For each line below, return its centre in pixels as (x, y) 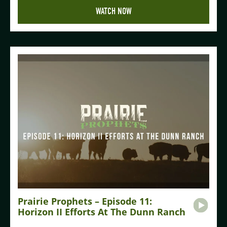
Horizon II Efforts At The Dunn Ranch (102, 212)
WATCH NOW (113, 12)
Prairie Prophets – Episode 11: (85, 201)
